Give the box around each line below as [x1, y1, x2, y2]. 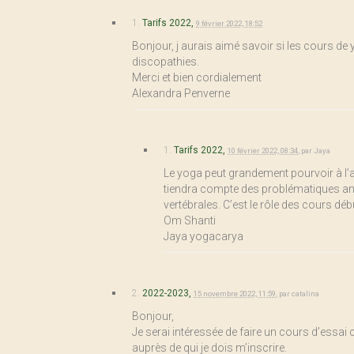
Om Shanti [164, 214, 216, 227]
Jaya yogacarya [164, 230, 243, 243]
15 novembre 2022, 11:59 [194, 289, 276, 298]
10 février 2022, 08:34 [228, 146, 298, 155]
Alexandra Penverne [132, 87, 230, 100]
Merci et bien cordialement [132, 71, 262, 84]
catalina [292, 289, 319, 298]
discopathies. [132, 55, 199, 68]
